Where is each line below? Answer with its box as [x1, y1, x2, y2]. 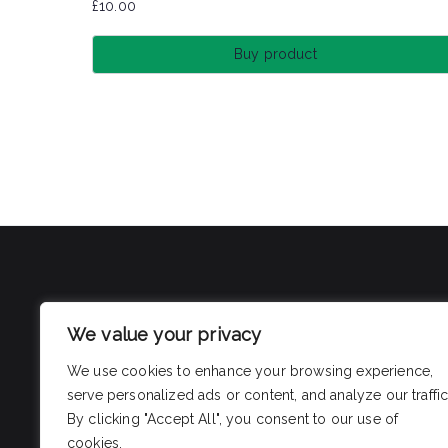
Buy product [233, 46, 317, 62]
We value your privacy [67, 324, 262, 345]
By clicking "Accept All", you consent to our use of [67, 411, 399, 427]
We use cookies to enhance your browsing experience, [67, 363, 434, 379]
